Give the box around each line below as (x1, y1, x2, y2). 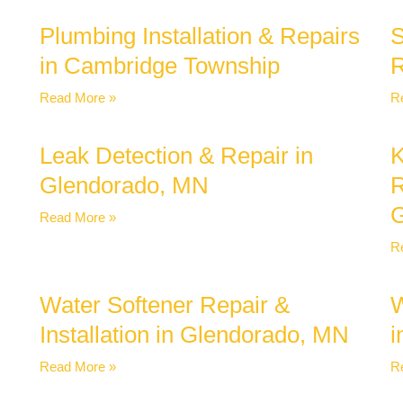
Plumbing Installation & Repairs (40, 22, 360, 50)
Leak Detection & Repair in (40, 142, 313, 170)
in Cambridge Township (40, 52, 280, 80)
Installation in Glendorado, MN (40, 321, 349, 349)
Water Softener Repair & (40, 291, 290, 319)
